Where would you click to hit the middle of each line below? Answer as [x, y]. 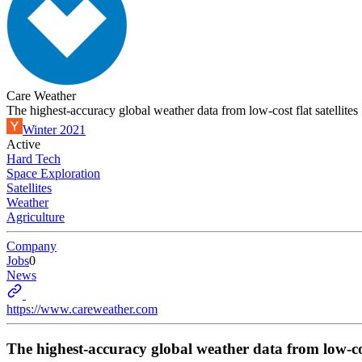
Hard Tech [34, 159]
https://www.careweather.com [82, 309]
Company [32, 246]
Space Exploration [53, 173]
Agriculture [36, 217]
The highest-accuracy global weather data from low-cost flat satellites [182, 110]
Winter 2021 [54, 130]
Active [23, 144]
